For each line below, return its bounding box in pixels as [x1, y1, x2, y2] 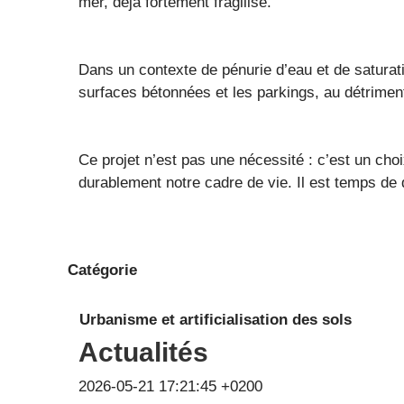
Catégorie [68, 262, 137, 280]
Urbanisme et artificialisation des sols [79, 310, 352, 328]
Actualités [78, 336, 208, 367]
